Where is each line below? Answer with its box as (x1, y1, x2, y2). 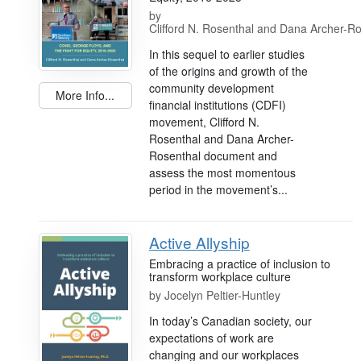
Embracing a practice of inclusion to (148, 255, 330, 272)
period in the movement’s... (148, 180, 288, 197)
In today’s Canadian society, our (148, 312, 312, 329)
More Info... (56, 87, 115, 104)
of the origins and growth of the (148, 62, 308, 79)
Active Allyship (148, 230, 250, 253)
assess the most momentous (148, 164, 296, 180)
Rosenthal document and (148, 147, 277, 164)
